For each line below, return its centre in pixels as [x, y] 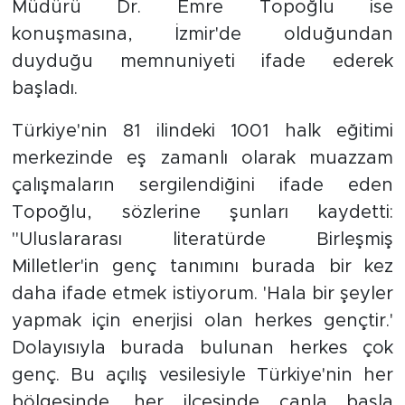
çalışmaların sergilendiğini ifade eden [202, 185]
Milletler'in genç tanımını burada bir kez [202, 267]
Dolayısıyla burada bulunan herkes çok [202, 348]
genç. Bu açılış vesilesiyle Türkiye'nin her [202, 375]
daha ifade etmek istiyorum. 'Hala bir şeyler [202, 294]
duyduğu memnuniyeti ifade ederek [202, 61]
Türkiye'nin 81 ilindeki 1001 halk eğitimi [202, 131]
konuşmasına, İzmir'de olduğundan [202, 34]
